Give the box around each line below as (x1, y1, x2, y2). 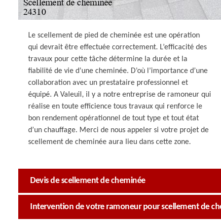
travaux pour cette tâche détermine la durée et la (28, 55, 187, 63)
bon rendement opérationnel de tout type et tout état (28, 114, 199, 122)
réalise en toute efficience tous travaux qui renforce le (28, 103, 202, 110)
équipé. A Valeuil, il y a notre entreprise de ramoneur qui (28, 91, 211, 99)
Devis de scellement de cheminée (30, 176, 146, 185)
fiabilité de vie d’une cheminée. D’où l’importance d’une (28, 67, 208, 75)
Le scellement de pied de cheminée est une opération (28, 32, 200, 39)
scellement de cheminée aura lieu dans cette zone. (28, 138, 191, 146)
